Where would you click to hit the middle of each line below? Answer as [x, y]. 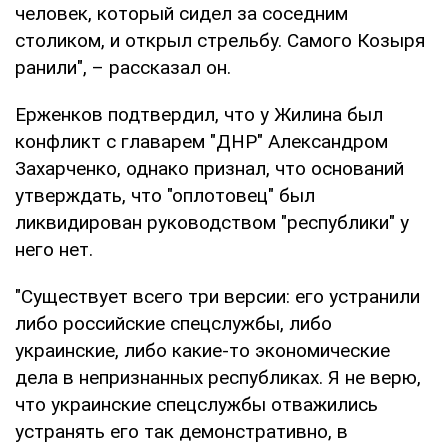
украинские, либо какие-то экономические [202, 350]
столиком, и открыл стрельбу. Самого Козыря [220, 40]
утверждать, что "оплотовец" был [165, 195]
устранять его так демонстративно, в [181, 431]
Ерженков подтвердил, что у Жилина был [199, 114]
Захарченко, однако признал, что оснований [209, 168]
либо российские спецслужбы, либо [173, 323]
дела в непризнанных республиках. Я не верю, [218, 377]
